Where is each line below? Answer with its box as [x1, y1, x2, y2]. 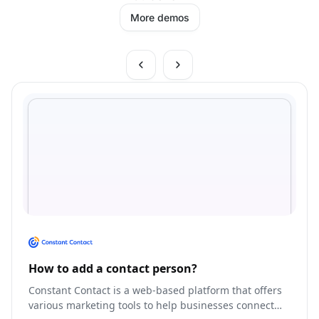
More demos [130, 11, 189, 24]
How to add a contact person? [28, 260, 197, 276]
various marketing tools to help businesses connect [28, 298, 274, 312]
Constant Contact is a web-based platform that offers [28, 283, 282, 297]
